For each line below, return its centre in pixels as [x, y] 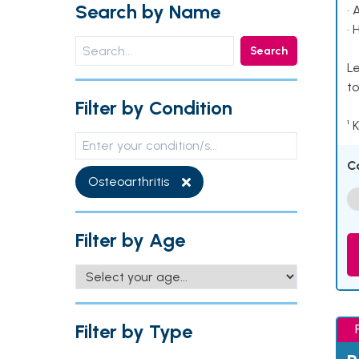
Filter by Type [134, 331]
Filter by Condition [154, 108]
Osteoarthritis [129, 182]
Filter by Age [130, 240]
